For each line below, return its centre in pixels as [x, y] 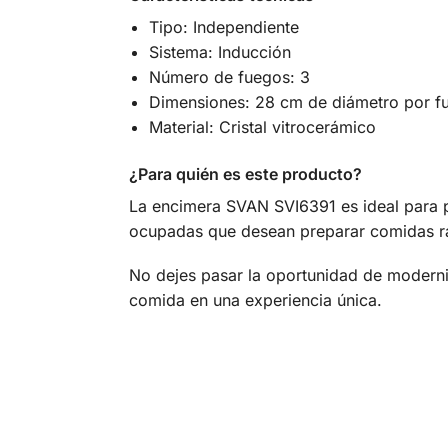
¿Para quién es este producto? [245, 173]
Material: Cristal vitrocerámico [262, 127]
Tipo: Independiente [223, 27]
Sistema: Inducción [219, 52]
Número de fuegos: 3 [229, 77]
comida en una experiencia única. [255, 300]
